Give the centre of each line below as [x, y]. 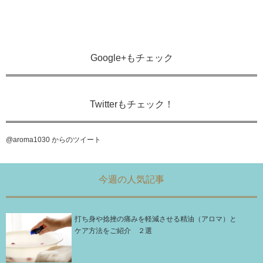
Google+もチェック [131, 58]
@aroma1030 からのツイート [53, 140]
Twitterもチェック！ [131, 104]
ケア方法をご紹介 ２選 [113, 231]
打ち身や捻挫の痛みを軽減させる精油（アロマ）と [156, 219]
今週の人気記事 [131, 179]
